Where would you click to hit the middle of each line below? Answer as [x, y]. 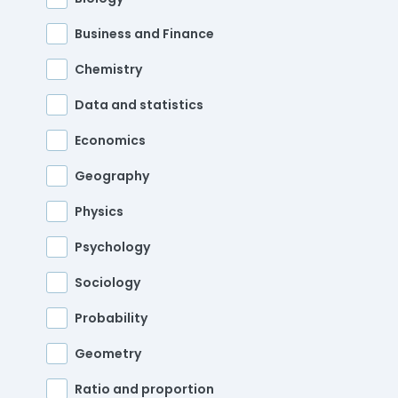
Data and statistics [139, 104]
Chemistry [108, 69]
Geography [112, 175]
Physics [99, 211]
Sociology [107, 282]
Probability [111, 318]
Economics [110, 140]
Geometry [108, 353]
